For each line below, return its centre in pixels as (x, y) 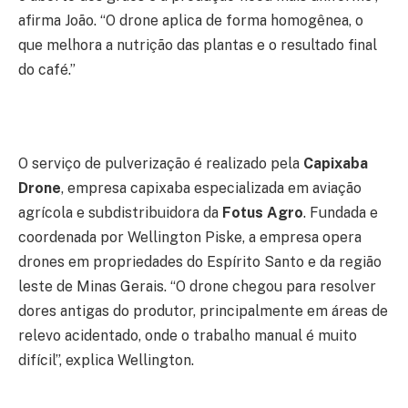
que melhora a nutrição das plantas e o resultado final (198, 45)
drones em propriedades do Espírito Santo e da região (200, 261)
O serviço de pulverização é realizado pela (161, 163)
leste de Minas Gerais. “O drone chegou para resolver (197, 286)
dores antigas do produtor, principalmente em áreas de (203, 311)
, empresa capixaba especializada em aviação (211, 188)
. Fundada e (341, 212)
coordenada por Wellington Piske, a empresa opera (190, 237)
